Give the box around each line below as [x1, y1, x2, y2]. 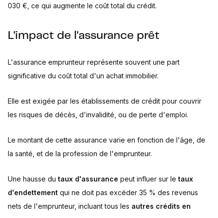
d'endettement [8, 188, 58, 197]
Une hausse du [8, 175, 58, 183]
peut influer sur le [118, 175, 178, 183]
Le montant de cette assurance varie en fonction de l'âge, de [8, 136, 205, 144]
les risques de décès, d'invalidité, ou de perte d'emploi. [8, 110, 188, 119]
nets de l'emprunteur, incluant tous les [8, 202, 131, 210]
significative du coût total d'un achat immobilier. [8, 72, 159, 80]
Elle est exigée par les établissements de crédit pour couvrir [8, 97, 201, 105]
